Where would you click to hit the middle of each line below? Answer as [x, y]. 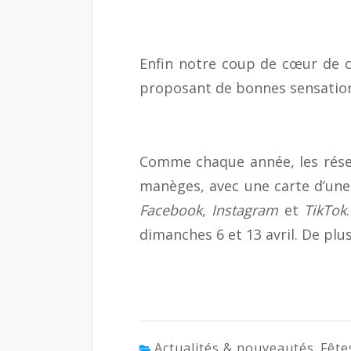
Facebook [171, 210]
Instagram [245, 210]
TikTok [326, 210]
